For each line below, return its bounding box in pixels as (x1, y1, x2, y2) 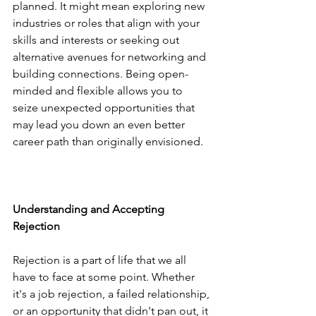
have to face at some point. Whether (13, 269, 197, 284)
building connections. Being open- (13, 66, 188, 80)
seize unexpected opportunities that (13, 100, 197, 114)
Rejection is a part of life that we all (13, 253, 189, 267)
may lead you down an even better (13, 117, 188, 131)
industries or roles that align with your (13, 16, 202, 30)
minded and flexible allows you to (13, 83, 186, 97)
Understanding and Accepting (13, 202, 167, 216)
